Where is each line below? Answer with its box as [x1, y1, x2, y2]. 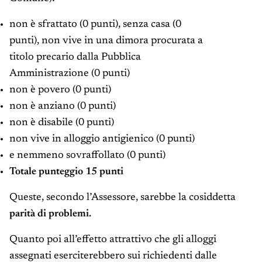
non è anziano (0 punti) [9, 101, 116, 112]
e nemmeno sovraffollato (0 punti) [9, 150, 166, 161]
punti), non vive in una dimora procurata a [9, 36, 203, 47]
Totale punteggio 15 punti [9, 167, 123, 178]
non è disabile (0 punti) [9, 118, 114, 129]
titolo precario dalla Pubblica [9, 52, 141, 63]
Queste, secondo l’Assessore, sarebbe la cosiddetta [9, 192, 236, 204]
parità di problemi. [9, 209, 91, 220]
